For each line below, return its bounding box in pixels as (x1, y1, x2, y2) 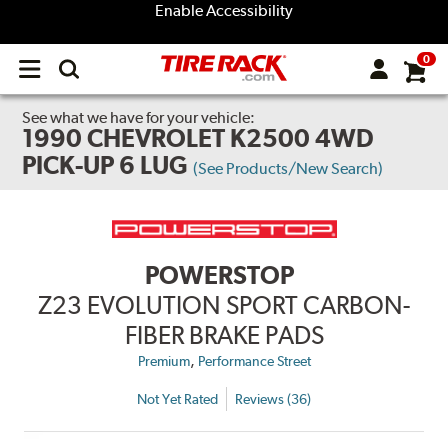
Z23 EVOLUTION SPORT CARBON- (38, 290, 410, 321)
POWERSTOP (144, 260, 294, 291)
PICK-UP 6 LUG (22, 150, 189, 180)
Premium (137, 353, 190, 370)
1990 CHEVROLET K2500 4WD (22, 123, 375, 153)
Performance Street (197, 353, 311, 370)
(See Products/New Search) (193, 159, 384, 178)
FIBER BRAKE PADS (124, 320, 324, 351)
